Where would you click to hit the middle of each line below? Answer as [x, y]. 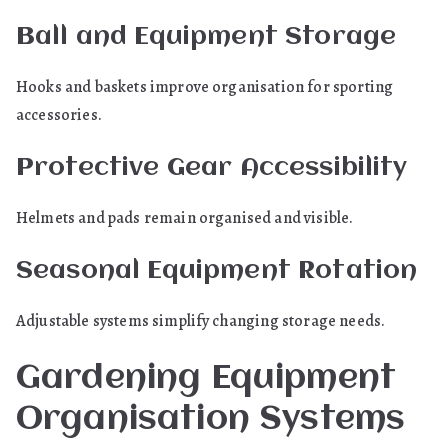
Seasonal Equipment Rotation [217, 271]
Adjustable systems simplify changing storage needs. [201, 321]
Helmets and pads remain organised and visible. [185, 218]
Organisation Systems [211, 420]
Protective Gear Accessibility [212, 168]
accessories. [59, 115]
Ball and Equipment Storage [206, 37]
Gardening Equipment [206, 379]
